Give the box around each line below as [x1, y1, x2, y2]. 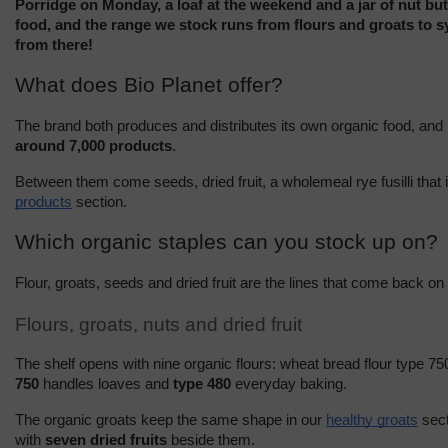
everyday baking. [231, 375, 347, 392]
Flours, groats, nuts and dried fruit [15, 313, 302, 335]
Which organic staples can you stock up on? [15, 230, 438, 255]
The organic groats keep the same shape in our [15, 411, 326, 428]
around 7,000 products [15, 138, 172, 155]
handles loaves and [39, 375, 173, 392]
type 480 [173, 375, 231, 392]
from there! [15, 37, 93, 54]
